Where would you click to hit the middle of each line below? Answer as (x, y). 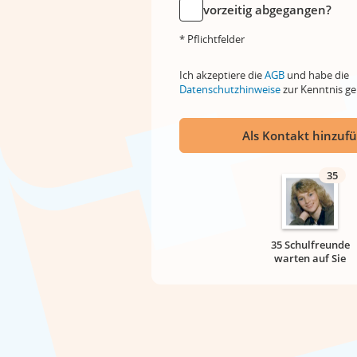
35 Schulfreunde (310, 245)
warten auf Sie (310, 258)
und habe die (317, 75)
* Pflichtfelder (212, 39)
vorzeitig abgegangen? (267, 10)
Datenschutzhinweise (230, 89)
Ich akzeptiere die (222, 75)
